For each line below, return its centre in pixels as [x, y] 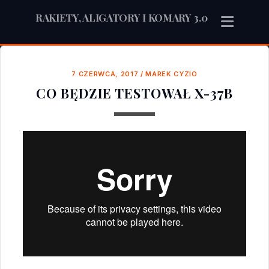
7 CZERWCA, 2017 [105, 74]
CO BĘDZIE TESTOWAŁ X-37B [134, 93]
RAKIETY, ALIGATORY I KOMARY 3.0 [121, 17]
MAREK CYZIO [171, 74]
